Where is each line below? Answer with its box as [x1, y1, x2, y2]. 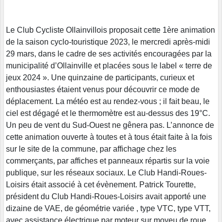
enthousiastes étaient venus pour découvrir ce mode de [6, 85, 200, 94]
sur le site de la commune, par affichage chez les [6, 145, 176, 154]
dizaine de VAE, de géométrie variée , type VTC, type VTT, [6, 204, 211, 213]
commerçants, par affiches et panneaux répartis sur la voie [6, 157, 210, 166]
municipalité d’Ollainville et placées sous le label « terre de [6, 61, 212, 70]
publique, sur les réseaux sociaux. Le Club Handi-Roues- [6, 168, 207, 177]
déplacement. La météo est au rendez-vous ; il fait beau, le [6, 97, 210, 106]
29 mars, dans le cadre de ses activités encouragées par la [6, 50, 212, 58]
